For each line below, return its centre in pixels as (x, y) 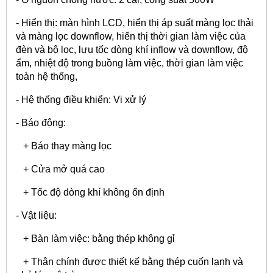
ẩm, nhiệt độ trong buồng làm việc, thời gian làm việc (129, 63)
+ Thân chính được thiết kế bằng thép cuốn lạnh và (129, 261)
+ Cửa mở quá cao (60, 169)
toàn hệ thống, (47, 76)
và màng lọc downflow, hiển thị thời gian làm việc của (131, 36)
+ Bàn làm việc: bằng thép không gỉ (95, 238)
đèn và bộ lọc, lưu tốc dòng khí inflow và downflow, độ (132, 49)
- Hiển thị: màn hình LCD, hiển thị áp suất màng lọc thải (135, 23)
